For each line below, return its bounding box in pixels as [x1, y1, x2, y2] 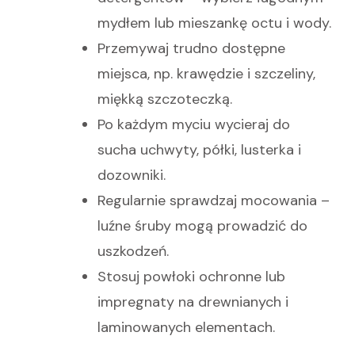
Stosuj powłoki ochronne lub [97, 266, 285, 286]
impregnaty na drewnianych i [97, 292, 288, 311]
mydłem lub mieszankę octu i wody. [97, 13, 331, 32]
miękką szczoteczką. [97, 89, 232, 109]
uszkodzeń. [97, 241, 169, 261]
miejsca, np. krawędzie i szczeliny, [97, 63, 315, 83]
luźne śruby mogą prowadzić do [97, 216, 307, 235]
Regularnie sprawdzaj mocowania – [97, 190, 330, 210]
